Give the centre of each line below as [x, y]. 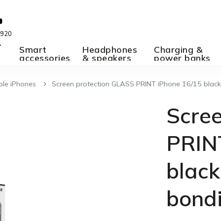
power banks [182, 57]
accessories [45, 57]
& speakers [107, 57]
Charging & [178, 49]
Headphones [110, 49]
